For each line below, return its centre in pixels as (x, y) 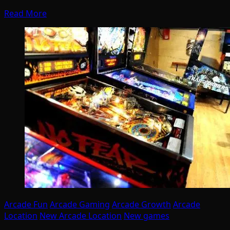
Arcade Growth (141, 204)
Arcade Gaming (80, 204)
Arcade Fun (26, 204)
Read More (25, 13)
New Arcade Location (81, 215)
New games (147, 215)
